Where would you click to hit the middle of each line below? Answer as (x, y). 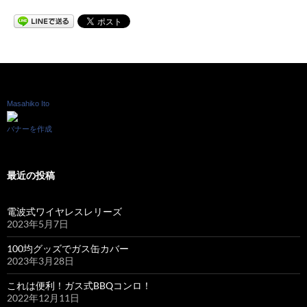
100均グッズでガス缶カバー (68, 248)
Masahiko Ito (28, 104)
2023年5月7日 (38, 223)
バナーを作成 (29, 128)
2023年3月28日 (40, 260)
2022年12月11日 (43, 297)
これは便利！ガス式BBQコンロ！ (79, 285)
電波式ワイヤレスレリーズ (64, 211)
